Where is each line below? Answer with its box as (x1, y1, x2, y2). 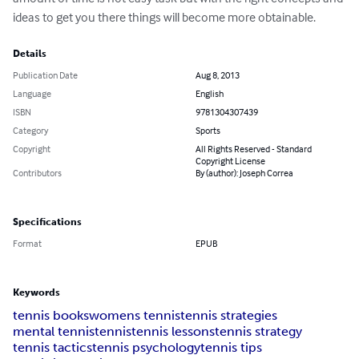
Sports (196, 124, 220, 137)
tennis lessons (131, 324, 215, 340)
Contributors (13, 167, 62, 179)
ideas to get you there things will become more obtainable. (13, 9, 316, 26)
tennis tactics (13, 340, 92, 356)
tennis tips (200, 340, 262, 356)
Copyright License (196, 155, 265, 167)
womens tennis (89, 308, 180, 324)
